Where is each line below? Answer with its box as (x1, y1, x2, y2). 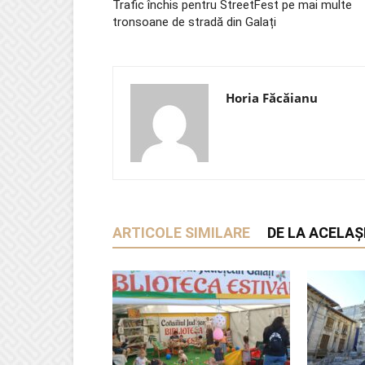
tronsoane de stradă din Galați (112, 15, 276, 29)
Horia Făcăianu (226, 90, 318, 106)
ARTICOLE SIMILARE (112, 224, 250, 241)
